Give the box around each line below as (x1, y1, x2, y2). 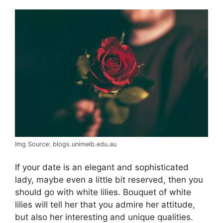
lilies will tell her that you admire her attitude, (15, 200, 195, 210)
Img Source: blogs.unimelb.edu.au (15, 140, 116, 148)
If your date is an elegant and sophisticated (15, 162, 189, 173)
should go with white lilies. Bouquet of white (15, 187, 191, 198)
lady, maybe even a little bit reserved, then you (15, 175, 203, 185)
